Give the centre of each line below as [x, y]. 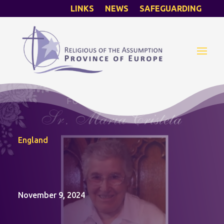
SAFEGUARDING [170, 8]
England [33, 140]
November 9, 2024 [51, 195]
